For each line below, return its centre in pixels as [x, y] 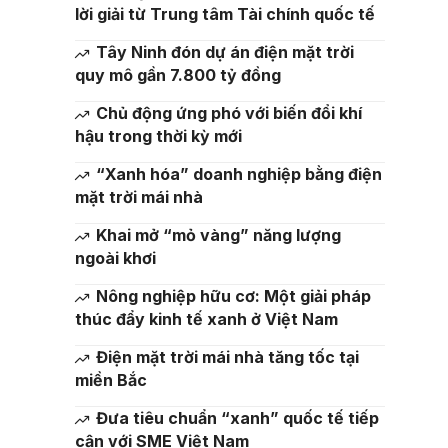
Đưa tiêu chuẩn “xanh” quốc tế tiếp [237, 418]
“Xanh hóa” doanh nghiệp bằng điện [238, 174]
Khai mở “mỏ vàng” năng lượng [218, 235]
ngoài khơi [115, 258]
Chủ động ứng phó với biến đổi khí [228, 113]
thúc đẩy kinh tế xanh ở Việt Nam [206, 319]
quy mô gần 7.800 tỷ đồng [177, 75]
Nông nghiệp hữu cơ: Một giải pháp [233, 296]
